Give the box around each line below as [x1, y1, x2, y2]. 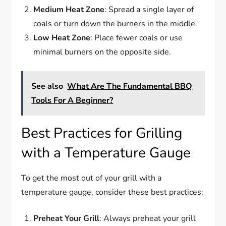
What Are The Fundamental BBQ [67, 81, 193, 92]
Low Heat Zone [33, 32, 91, 44]
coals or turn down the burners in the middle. [33, 18, 198, 30]
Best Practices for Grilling [21, 124, 183, 143]
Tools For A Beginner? [31, 95, 114, 106]
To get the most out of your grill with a [21, 173, 162, 184]
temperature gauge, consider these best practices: [21, 187, 204, 198]
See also [31, 81, 64, 92]
